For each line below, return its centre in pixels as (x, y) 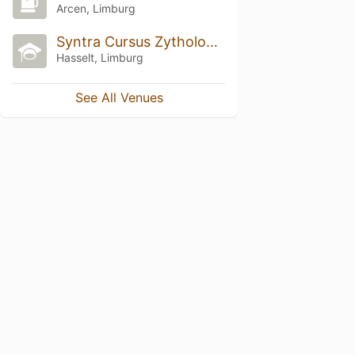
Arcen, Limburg (95, 8)
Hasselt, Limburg (99, 57)
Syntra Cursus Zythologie (212, 41)
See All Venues (119, 97)
